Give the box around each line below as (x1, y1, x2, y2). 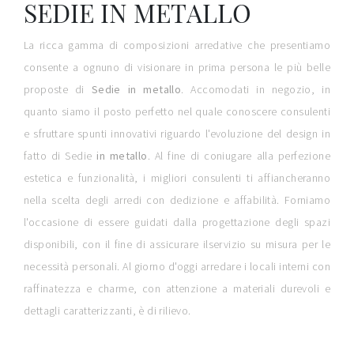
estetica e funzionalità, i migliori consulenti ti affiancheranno (24, 171, 330, 186)
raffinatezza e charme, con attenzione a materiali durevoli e (24, 281, 330, 296)
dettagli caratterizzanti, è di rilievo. (24, 303, 191, 318)
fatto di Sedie (24, 149, 97, 164)
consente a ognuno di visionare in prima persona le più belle (24, 60, 330, 75)
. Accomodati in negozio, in (181, 82, 330, 97)
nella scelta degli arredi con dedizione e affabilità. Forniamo (24, 193, 330, 208)
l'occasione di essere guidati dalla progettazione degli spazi (24, 215, 330, 230)
